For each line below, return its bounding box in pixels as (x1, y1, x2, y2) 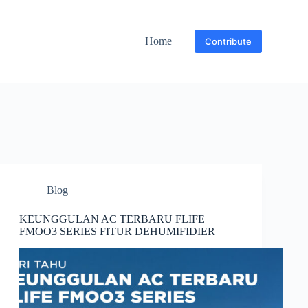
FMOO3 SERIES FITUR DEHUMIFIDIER (19, 225, 215, 237)
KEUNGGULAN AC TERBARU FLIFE (19, 213, 205, 225)
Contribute (204, 36, 252, 47)
